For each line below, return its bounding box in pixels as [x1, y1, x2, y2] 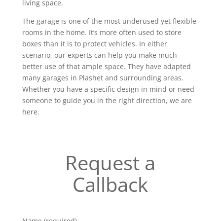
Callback [73, 171, 148, 198]
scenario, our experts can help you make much [22, 50, 177, 60]
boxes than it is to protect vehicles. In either [22, 39, 167, 48]
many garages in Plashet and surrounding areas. [22, 73, 184, 82]
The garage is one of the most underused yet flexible [22, 16, 196, 26]
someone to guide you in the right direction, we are [22, 96, 192, 105]
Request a [65, 149, 156, 176]
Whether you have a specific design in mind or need [22, 84, 194, 94]
